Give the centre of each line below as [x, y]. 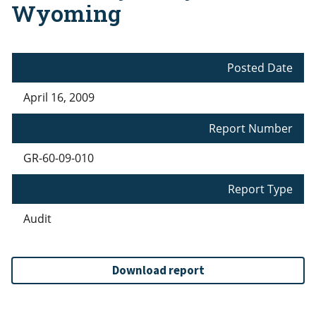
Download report [158, 271]
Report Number [251, 129]
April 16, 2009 [59, 98]
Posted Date [260, 68]
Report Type [260, 189]
